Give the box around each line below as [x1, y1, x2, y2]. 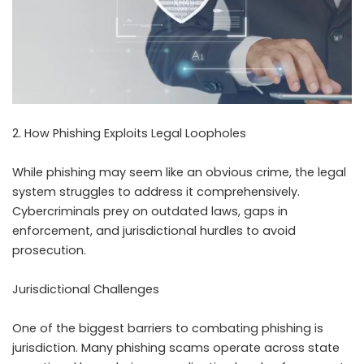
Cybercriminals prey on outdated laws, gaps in [12, 203, 288, 220]
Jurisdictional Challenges [12, 281, 159, 298]
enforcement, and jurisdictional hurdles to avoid [12, 223, 296, 240]
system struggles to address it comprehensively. [12, 184, 300, 201]
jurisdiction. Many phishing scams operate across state [12, 340, 340, 357]
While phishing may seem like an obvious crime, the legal [12, 164, 346, 181]
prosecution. [12, 242, 86, 259]
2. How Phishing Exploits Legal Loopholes [12, 125, 246, 142]
